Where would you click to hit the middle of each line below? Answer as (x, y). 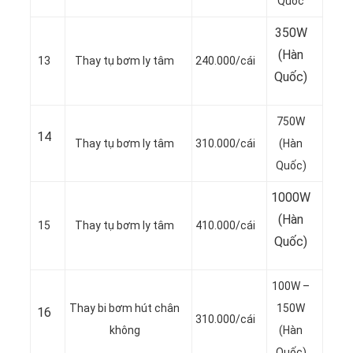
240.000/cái (225, 61)
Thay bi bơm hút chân (124, 308)
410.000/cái (225, 226)
